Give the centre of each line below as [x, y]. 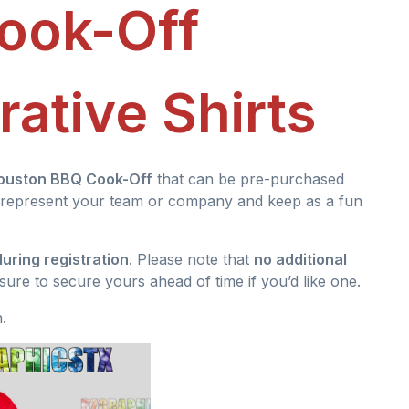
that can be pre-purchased [248, 178]
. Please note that [191, 259]
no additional [300, 259]
